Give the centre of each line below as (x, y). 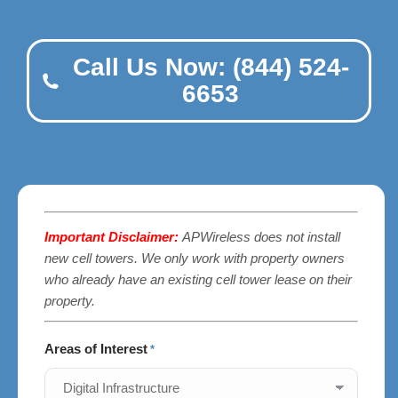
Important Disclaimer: (113, 237)
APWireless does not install (261, 237)
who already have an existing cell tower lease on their (198, 279)
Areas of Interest (96, 349)
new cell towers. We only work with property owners (195, 258)
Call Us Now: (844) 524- (211, 67)
